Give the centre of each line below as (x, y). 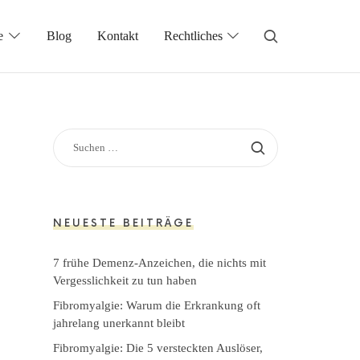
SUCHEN (72, 135)
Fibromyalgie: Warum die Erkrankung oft (157, 305)
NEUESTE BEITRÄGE (123, 223)
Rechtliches (193, 36)
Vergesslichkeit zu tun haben (125, 280)
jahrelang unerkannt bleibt (119, 323)
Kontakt (117, 36)
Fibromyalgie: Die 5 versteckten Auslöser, (158, 348)
